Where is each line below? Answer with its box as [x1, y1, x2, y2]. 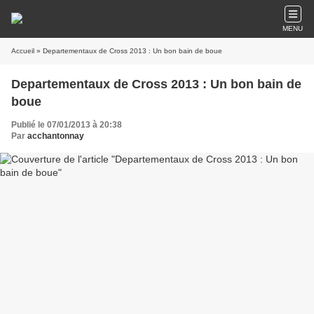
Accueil [11, 47, 34, 55]
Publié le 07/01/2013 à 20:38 [11, 120, 122, 130]
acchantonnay [27, 131, 84, 141]
